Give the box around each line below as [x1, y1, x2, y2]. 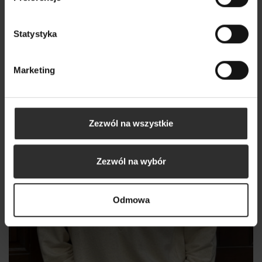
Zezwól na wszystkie [89, 118, 173, 128]
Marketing [13, 64, 55, 75]
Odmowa [112, 194, 150, 205]
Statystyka [13, 28, 57, 39]
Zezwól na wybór [96, 156, 166, 167]
